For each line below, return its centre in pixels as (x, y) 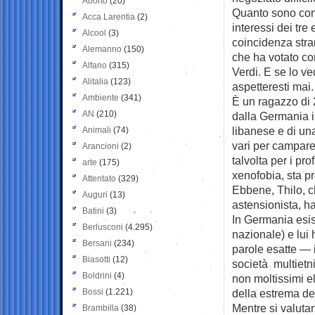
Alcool (94, 33)
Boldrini (97, 275)
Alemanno (102, 49)
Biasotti (96, 259)
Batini (93, 211)
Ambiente (101, 97)
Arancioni (101, 146)
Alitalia (95, 81)
